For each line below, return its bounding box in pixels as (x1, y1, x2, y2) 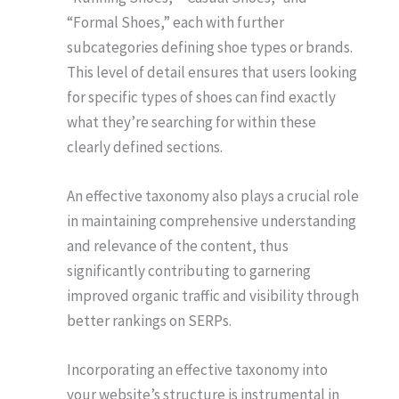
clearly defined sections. (67, 136, 223, 157)
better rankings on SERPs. (67, 310, 232, 330)
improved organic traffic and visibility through (67, 285, 359, 305)
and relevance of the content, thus (67, 235, 289, 256)
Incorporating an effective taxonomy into (67, 359, 328, 379)
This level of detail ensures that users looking (67, 61, 357, 82)
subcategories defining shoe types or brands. (67, 37, 353, 57)
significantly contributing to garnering (67, 260, 311, 281)
